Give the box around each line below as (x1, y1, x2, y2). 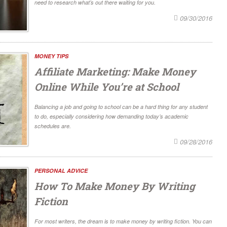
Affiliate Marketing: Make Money (34, 65, 196, 79)
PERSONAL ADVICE (34, 166, 88, 174)
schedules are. (34, 122, 71, 130)
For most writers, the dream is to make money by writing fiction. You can (34, 217, 212, 225)
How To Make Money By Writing (34, 179, 195, 193)
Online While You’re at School (34, 80, 179, 94)
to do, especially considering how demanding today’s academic (34, 112, 188, 121)
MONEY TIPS (34, 52, 68, 60)
